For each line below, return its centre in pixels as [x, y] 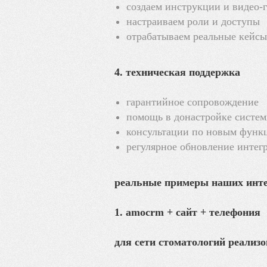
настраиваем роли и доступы [193, 21]
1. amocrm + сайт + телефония [187, 212]
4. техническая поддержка [177, 72]
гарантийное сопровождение [193, 102]
